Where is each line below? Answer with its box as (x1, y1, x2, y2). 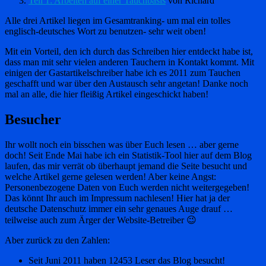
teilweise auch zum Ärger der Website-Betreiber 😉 (5, 215, 197, 226)
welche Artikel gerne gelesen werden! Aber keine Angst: (5, 172, 216, 182)
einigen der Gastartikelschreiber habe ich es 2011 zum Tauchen (5, 68, 240, 78)
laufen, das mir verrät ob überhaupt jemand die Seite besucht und (5, 161, 247, 172)
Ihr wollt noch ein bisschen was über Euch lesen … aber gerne (5, 140, 239, 150)
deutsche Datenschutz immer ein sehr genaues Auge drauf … (5, 204, 233, 214)
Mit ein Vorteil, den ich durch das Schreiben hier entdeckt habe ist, (5, 46, 253, 57)
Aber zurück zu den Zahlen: (5, 235, 110, 246)
